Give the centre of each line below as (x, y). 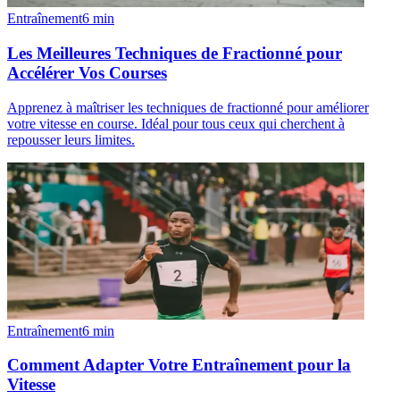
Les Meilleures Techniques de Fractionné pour (175, 53)
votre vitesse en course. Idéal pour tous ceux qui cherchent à (176, 123)
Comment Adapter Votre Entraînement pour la (179, 365)
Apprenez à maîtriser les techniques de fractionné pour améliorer (188, 107)
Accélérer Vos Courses (87, 72)
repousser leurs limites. (71, 139)
